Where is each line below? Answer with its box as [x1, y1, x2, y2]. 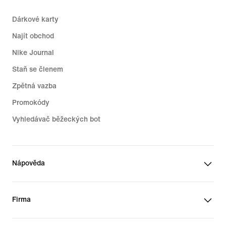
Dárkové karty [12, 15, 59, 23]
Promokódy [12, 98, 49, 106]
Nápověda [12, 159, 45, 167]
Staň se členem [12, 65, 63, 73]
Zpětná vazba [12, 82, 56, 90]
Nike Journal [12, 48, 54, 56]
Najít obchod [12, 32, 54, 40]
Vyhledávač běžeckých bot [12, 115, 100, 123]
